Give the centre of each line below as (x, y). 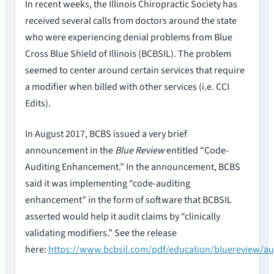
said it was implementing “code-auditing (108, 183)
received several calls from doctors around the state (131, 21)
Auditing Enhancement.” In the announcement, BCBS (133, 167)
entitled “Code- (198, 150)
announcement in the (70, 150)
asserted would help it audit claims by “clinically (123, 216)
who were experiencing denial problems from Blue (129, 38)
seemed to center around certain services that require (135, 71)
